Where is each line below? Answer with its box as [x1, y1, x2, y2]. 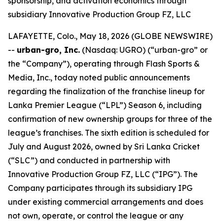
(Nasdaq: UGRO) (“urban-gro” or [80, 45, 208, 55]
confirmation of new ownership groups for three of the [8, 114, 212, 124]
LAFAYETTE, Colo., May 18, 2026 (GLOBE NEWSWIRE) [8, 31, 213, 41]
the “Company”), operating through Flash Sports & [8, 59, 200, 69]
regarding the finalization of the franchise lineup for [8, 86, 205, 96]
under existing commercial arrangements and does [8, 197, 203, 207]
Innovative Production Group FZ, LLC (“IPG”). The [8, 169, 198, 179]
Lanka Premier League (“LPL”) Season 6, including [8, 100, 202, 110]
